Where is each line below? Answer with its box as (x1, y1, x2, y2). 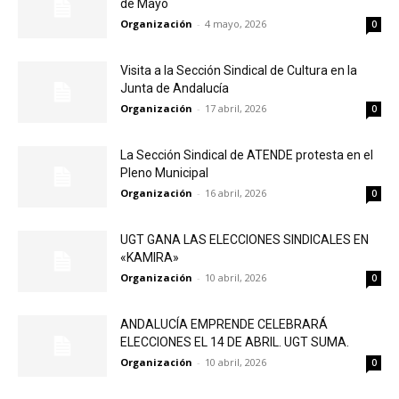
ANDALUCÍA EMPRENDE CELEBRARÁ (120, 317, 328, 331)
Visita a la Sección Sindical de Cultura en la (120, 63, 357, 77)
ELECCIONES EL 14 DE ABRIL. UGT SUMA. (120, 335, 349, 349)
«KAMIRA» (120, 250, 179, 265)
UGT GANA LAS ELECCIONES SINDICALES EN (120, 232, 369, 247)
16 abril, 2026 (205, 186, 266, 199)
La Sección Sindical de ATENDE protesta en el (120, 148, 373, 162)
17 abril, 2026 (205, 102, 266, 115)
